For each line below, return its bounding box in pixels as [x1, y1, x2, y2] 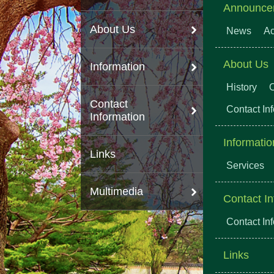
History [226, 82, 257, 92]
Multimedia [90, 185, 143, 198]
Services [226, 160, 264, 171]
